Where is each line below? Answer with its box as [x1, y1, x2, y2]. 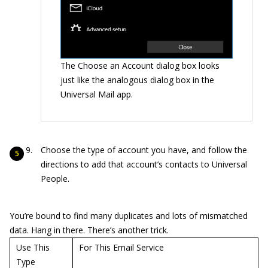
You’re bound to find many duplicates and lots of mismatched [10, 209, 248, 221]
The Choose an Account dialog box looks [60, 59, 220, 71]
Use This [16, 241, 50, 253]
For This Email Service [79, 241, 164, 253]
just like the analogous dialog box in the [60, 74, 214, 86]
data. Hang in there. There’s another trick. [10, 224, 169, 236]
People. [41, 172, 69, 184]
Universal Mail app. [60, 88, 133, 100]
